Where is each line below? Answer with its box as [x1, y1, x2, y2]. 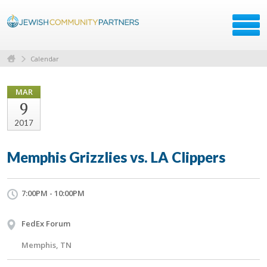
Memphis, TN [21, 239, 72, 250]
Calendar [30, 54, 59, 63]
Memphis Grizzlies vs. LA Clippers [7, 148, 225, 166]
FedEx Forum [21, 218, 70, 229]
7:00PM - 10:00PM [21, 187, 85, 198]
